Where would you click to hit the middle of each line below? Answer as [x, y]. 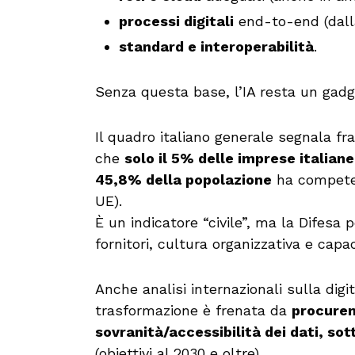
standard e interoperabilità [216, 46]
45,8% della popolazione [183, 179]
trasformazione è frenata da [193, 310]
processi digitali [176, 21]
